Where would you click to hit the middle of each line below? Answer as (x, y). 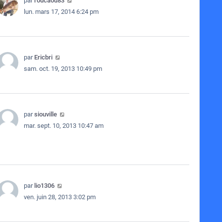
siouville (45, 114)
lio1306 (44, 186)
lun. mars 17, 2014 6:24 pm (61, 12)
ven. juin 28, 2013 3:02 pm (59, 197)
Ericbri (43, 57)
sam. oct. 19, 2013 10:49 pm (63, 69)
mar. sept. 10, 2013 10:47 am (63, 126)
